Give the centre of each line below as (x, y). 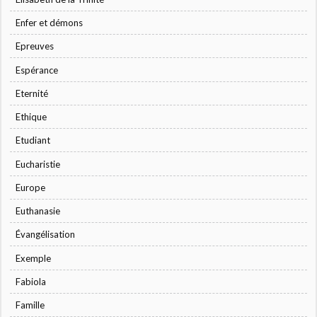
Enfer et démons (50, 23)
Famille (30, 305)
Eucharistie (38, 164)
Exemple (34, 258)
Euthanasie (38, 211)
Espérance (37, 70)
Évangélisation (46, 235)
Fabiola (31, 281)
